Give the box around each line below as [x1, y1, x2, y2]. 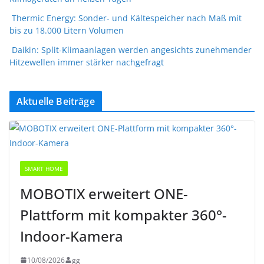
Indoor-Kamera [20, 226, 123, 246]
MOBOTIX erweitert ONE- [20, 183, 188, 203]
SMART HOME [25, 164, 63, 173]
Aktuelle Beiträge [16, 94, 95, 108]
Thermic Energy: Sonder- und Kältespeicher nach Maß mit [12, 12, 242, 24]
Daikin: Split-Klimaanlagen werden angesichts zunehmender [12, 44, 252, 55]
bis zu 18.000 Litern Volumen [9, 24, 124, 36]
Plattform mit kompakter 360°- [20, 204, 227, 225]
